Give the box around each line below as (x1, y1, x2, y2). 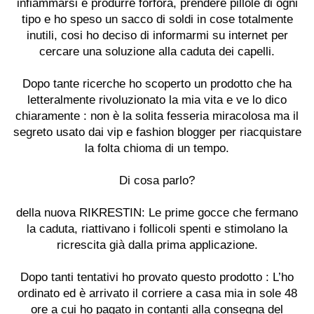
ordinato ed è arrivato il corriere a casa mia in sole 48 (17, 287, 297, 300)
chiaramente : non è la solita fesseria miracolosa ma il (15, 109, 299, 123)
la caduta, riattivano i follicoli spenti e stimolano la (27, 222, 287, 235)
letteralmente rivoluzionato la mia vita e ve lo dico (27, 93, 287, 107)
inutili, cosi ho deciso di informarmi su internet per (26, 29, 288, 42)
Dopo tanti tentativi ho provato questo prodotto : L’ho (20, 271, 294, 284)
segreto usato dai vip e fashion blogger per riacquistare (13, 125, 301, 139)
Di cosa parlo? (119, 174, 195, 187)
